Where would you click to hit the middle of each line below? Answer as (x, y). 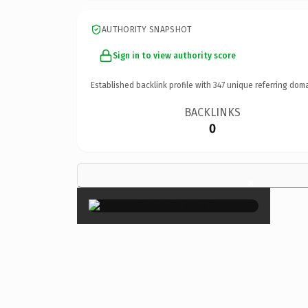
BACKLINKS (213, 112)
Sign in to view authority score (174, 55)
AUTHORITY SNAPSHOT (147, 29)
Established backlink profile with (152, 85)
